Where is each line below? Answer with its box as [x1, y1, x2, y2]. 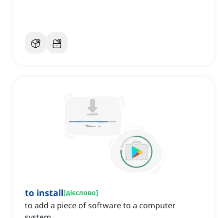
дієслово [66, 188, 96, 198]
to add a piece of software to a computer [25, 200, 176, 211]
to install [25, 187, 63, 199]
